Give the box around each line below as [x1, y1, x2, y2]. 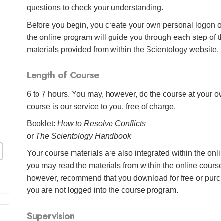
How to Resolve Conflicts [57, 119, 146, 128]
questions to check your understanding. [27, 3, 164, 12]
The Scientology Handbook [36, 131, 132, 140]
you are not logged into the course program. [27, 185, 179, 194]
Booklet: [27, 119, 58, 128]
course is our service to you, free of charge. [27, 102, 176, 110]
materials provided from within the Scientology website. [27, 45, 219, 54]
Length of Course [27, 69, 100, 82]
